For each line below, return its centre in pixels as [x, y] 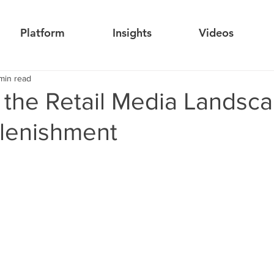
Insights [132, 33]
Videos [216, 33]
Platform [43, 33]
